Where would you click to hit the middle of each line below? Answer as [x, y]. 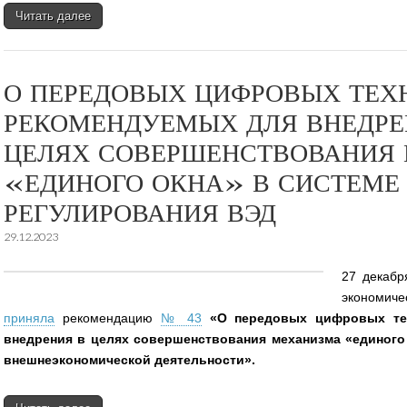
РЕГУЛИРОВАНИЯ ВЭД [140, 212]
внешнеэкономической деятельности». [129, 359]
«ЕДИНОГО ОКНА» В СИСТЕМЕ [202, 182]
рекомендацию [108, 318]
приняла [29, 318]
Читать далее [53, 15]
